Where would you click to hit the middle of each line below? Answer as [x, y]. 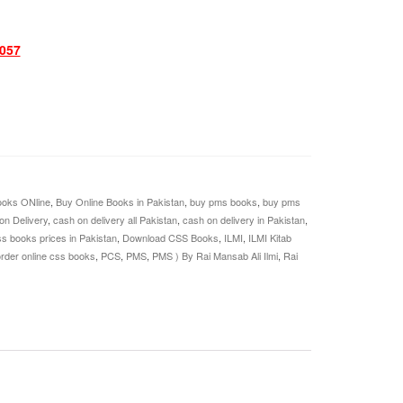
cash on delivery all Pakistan [115, 219]
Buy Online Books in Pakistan [120, 201]
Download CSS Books [170, 237]
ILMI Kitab [269, 237]
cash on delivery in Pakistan [243, 219]
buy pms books [223, 201]
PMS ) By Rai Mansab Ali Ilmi [215, 255]
